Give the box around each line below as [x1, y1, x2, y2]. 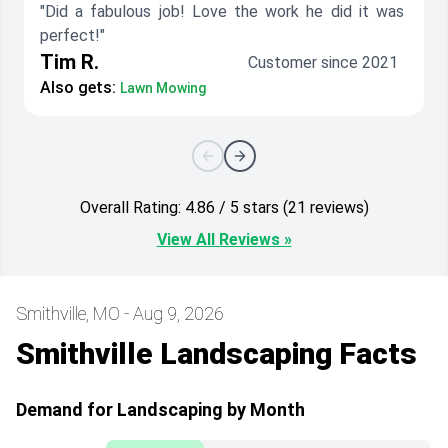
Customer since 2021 [248, 53, 398, 73]
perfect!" [40, 26, 105, 46]
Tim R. [40, 50, 99, 75]
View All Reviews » [156, 230, 292, 250]
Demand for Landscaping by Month [16, 399, 305, 421]
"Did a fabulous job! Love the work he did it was [40, 2, 404, 22]
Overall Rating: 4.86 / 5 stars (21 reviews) [282, 198, 369, 218]
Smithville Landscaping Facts [16, 336, 417, 372]
